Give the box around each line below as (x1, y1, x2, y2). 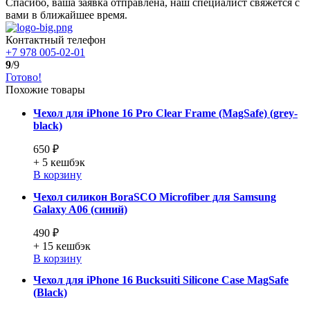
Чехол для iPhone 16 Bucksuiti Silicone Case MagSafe (33, 274, 289, 286)
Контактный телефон (6, 34, 106, 46)
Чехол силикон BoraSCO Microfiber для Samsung (33, 190, 276, 203)
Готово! (6, 71, 42, 84)
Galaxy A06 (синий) (33, 203, 127, 215)
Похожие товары (6, 84, 85, 96)
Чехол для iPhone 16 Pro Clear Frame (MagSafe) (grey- (33, 107, 298, 120)
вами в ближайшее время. (6, 9, 127, 21)
